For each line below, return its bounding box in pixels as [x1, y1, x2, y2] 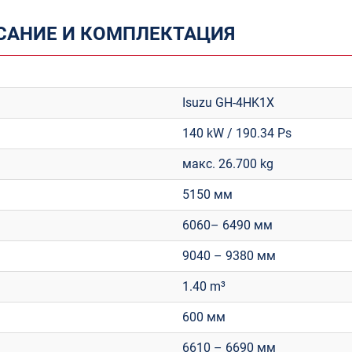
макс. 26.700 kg [182, 156, 273, 171]
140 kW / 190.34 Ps [182, 126, 291, 141]
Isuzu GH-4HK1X [182, 95, 274, 110]
